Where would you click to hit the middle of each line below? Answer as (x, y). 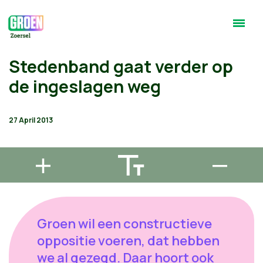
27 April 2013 (31, 120)
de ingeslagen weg (85, 86)
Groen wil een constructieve (124, 224)
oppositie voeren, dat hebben (128, 241)
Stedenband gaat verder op (121, 66)
